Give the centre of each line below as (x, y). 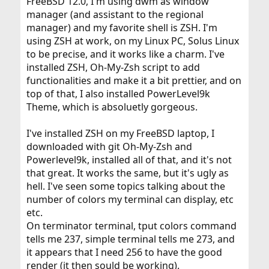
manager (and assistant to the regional (115, 14)
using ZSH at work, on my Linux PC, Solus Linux (132, 41)
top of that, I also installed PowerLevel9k (118, 94)
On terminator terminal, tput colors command (131, 226)
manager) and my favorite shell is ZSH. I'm (122, 28)
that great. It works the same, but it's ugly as (127, 173)
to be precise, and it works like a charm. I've (125, 54)
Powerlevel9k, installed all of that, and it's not (129, 160)
